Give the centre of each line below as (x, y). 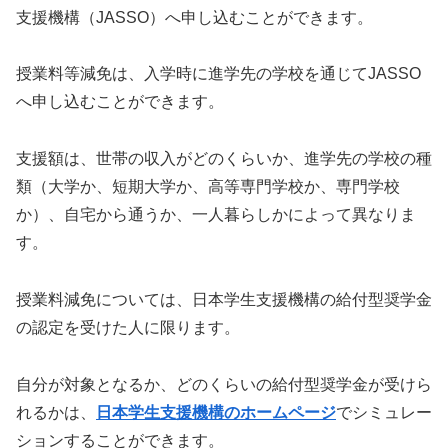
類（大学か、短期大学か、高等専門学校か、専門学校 (208, 187)
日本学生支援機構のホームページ (216, 412)
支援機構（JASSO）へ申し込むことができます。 (194, 17)
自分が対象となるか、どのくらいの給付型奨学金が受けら (224, 384)
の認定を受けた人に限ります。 (128, 328)
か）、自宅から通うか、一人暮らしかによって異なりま (216, 215)
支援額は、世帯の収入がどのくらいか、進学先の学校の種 (224, 159)
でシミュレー (384, 412)
